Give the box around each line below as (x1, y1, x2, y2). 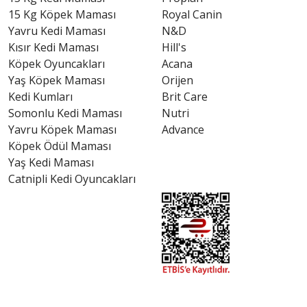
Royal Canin (162, 7, 222, 22)
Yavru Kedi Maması (8, 23, 106, 38)
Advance (162, 122, 204, 137)
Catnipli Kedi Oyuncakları (8, 171, 136, 186)
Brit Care (162, 89, 208, 104)
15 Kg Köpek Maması (8, 7, 116, 22)
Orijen (162, 73, 193, 88)
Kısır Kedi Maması (8, 40, 99, 55)
